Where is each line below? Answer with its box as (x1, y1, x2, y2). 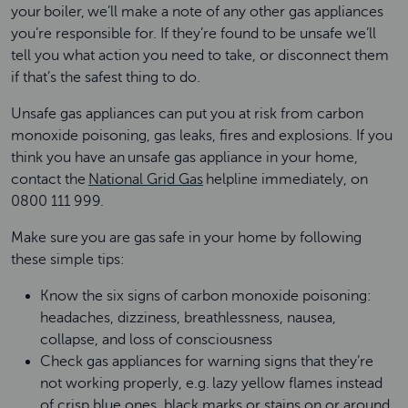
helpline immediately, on (203, 171, 368, 188)
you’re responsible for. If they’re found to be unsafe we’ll (11, 25, 376, 42)
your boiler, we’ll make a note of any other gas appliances (11, 4, 383, 20)
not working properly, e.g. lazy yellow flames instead (40, 375, 382, 392)
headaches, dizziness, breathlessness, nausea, (40, 310, 336, 326)
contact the (11, 171, 88, 188)
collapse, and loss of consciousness (40, 331, 276, 348)
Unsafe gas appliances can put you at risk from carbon (11, 106, 363, 122)
